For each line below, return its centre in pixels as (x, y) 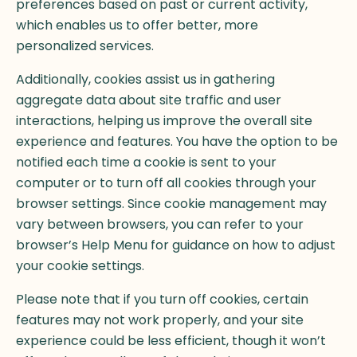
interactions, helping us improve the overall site (164, 121)
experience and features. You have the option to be (177, 142)
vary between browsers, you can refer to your (160, 225)
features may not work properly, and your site (160, 320)
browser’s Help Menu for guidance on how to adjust (176, 245)
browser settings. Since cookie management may (171, 204)
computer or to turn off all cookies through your (166, 183)
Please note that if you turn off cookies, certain (162, 300)
